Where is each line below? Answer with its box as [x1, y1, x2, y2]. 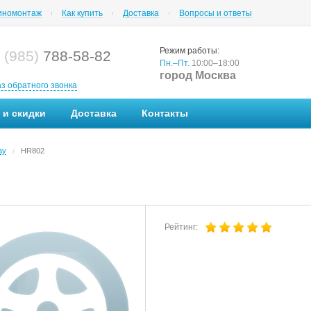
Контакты [142, 108, 188, 119]
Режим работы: [160, 46, 219, 56]
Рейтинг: [165, 222, 204, 232]
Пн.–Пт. [160, 58, 190, 68]
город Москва [160, 69, 236, 81]
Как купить [62, 8, 103, 18]
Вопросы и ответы [179, 8, 252, 18]
